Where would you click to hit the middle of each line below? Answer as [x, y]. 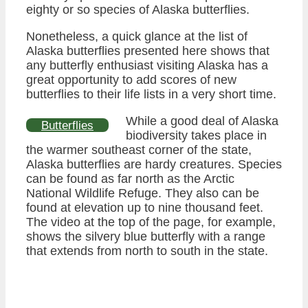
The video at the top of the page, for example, [151, 222]
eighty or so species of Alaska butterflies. [138, 10]
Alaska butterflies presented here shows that [148, 51]
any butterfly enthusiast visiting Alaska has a [147, 66]
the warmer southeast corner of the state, [139, 150]
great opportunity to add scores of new [131, 80]
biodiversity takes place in [196, 136]
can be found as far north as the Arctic [130, 179]
